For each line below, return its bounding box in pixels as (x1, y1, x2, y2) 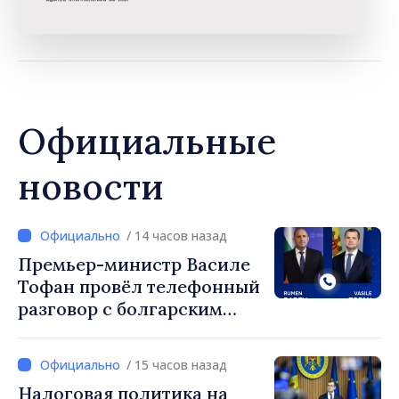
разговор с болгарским (18, 297, 223, 321)
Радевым (18, 342, 96, 365)
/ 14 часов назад (126, 227, 227, 245)
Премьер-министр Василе (18, 253, 250, 276)
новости (18, 164, 164, 210)
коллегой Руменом (18, 320, 188, 343)
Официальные (18, 118, 276, 165)
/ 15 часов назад (126, 356, 227, 374)
